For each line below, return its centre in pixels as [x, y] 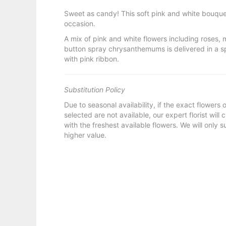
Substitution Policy [95, 90]
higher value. [85, 135]
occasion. [80, 23]
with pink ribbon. [92, 59]
